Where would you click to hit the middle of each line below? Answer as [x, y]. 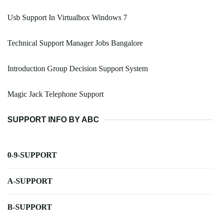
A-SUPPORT [30, 181]
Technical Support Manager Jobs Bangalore [75, 43]
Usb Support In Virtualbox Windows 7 [67, 18]
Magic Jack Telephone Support [55, 94]
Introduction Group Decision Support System [78, 69]
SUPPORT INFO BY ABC [53, 120]
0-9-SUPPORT [32, 155]
